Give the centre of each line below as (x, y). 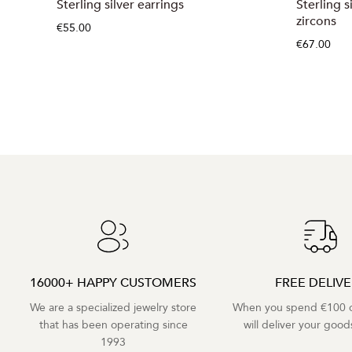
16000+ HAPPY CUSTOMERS (113, 283)
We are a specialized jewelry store (113, 308)
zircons (316, 21)
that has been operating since (113, 325)
